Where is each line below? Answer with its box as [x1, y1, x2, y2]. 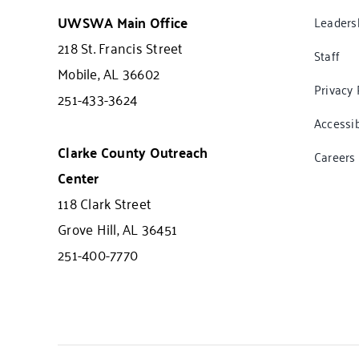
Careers [314, 144, 356, 167]
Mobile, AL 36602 [58, 59, 160, 86]
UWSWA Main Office [58, 8, 188, 34]
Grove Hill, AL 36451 [58, 215, 178, 241]
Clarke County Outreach [58, 138, 208, 164]
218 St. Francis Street [58, 34, 184, 60]
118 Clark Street [58, 189, 152, 216]
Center [58, 163, 99, 190]
